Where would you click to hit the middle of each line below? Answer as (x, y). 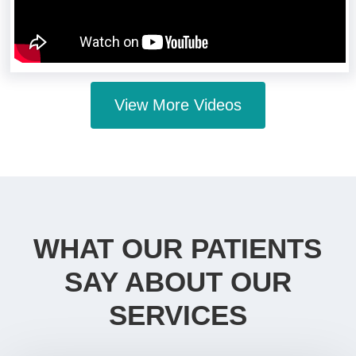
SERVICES (178, 315)
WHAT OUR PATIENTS (178, 249)
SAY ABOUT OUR (178, 282)
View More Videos (178, 105)
